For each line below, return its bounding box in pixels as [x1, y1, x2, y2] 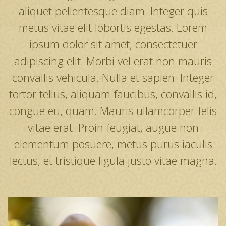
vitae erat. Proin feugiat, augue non [27, 120, 199, 135]
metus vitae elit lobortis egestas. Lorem [19, 20, 207, 35]
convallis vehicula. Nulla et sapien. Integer [12, 70, 214, 85]
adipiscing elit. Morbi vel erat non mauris [14, 53, 212, 69]
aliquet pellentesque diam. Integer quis [18, 3, 208, 19]
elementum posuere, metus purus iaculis [14, 136, 212, 152]
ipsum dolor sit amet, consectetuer [29, 36, 197, 52]
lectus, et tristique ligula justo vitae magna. [9, 153, 217, 168]
